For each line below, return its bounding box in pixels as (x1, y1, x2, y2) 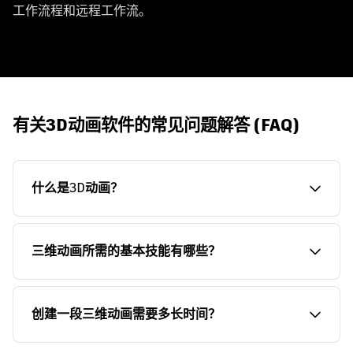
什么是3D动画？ (32, 178, 123, 197)
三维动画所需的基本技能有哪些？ (32, 241, 221, 260)
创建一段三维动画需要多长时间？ (32, 304, 221, 323)
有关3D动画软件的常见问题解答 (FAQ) (13, 112, 299, 137)
